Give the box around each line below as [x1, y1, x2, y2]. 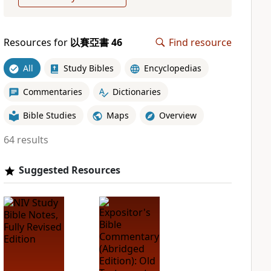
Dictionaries [112, 85, 161, 97]
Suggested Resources [18, 163, 120, 177]
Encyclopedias [143, 62, 201, 74]
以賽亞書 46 [70, 36, 122, 49]
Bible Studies [22, 109, 76, 121]
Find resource [169, 36, 232, 49]
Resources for [3, 36, 70, 49]
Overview [158, 109, 197, 121]
